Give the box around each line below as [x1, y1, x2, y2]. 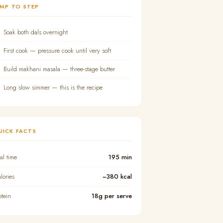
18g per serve [92, 191, 132, 201]
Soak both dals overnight [3, 27, 68, 37]
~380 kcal [103, 172, 132, 181]
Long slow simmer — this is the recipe [3, 83, 103, 92]
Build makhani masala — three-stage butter [3, 64, 115, 74]
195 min [109, 152, 132, 162]
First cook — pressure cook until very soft [3, 46, 111, 55]
